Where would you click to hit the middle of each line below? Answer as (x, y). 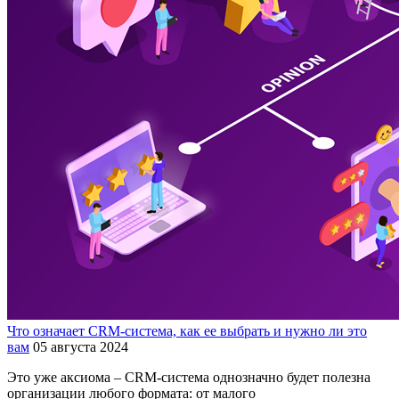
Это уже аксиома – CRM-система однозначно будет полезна (189, 378)
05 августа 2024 (81, 347)
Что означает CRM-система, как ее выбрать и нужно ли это (187, 331)
